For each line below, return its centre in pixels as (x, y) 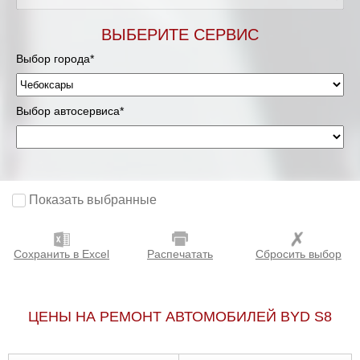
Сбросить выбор (298, 254)
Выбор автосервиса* (70, 111)
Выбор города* (55, 59)
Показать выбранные (93, 200)
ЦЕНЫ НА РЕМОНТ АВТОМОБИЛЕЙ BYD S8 (180, 317)
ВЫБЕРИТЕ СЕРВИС (180, 35)
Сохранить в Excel (62, 254)
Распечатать (180, 254)
